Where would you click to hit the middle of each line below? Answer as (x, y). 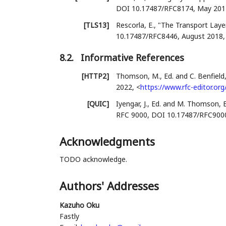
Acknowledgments (107, 141)
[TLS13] (96, 25)
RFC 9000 (131, 115)
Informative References (132, 57)
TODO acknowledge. (93, 159)
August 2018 (202, 36)
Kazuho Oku (79, 205)
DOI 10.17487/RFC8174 (154, 8)
